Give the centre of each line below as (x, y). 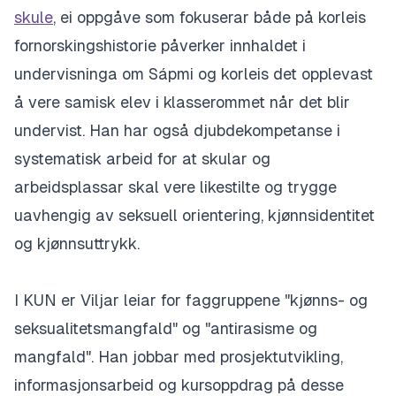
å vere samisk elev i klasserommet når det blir (182, 102)
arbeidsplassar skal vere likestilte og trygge (175, 187)
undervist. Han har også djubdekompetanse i (177, 130)
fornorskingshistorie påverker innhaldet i (160, 46)
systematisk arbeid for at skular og (142, 159)
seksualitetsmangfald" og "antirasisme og (166, 328)
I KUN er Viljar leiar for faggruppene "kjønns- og (191, 300)
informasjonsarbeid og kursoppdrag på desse (179, 385)
